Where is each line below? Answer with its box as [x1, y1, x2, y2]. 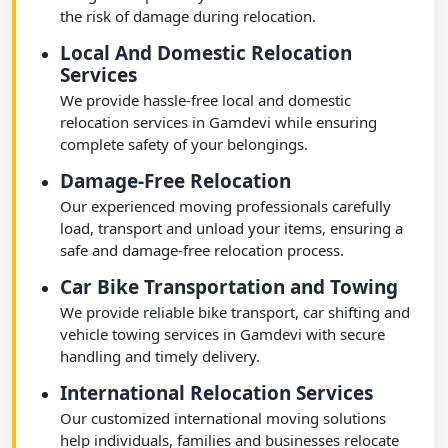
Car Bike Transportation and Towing [60, 274, 398, 300]
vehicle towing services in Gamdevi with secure [60, 324, 385, 344]
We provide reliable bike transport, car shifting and [60, 302, 410, 322]
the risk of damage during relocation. [60, 6, 316, 26]
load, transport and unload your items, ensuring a [60, 218, 403, 238]
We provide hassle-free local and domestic [60, 90, 351, 110]
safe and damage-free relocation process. [60, 240, 344, 260]
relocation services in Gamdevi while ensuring [60, 112, 377, 132]
